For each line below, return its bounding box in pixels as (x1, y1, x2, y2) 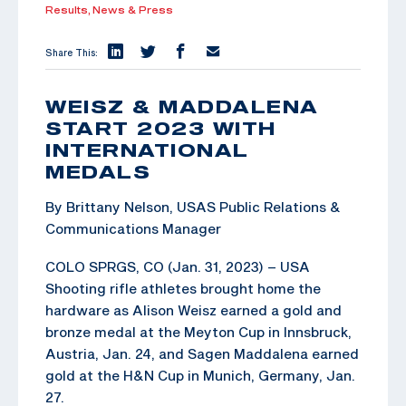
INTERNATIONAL (45, 138, 249, 160)
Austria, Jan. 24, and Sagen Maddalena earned (45, 344, 359, 362)
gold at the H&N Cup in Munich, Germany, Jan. (45, 366, 355, 383)
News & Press (92, 4, 173, 15)
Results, (45, 4, 92, 15)
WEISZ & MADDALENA (45, 94, 319, 117)
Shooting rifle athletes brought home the (45, 279, 321, 296)
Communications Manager (45, 219, 221, 237)
